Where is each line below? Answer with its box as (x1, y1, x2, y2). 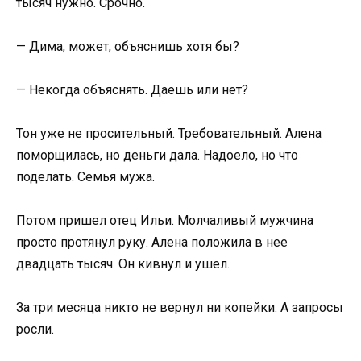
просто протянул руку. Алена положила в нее (16, 234, 288, 251)
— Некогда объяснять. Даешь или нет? (16, 81, 248, 98)
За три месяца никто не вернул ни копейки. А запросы (16, 300, 343, 316)
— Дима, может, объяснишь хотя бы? (16, 38, 239, 54)
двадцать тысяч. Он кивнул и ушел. (16, 256, 230, 272)
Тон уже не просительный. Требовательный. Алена (16, 126, 322, 142)
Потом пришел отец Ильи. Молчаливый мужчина (16, 213, 313, 229)
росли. (16, 322, 54, 338)
